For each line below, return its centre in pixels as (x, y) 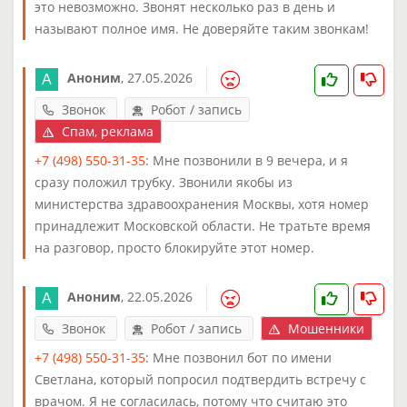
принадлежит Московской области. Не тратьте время (203, 225)
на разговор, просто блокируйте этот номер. (174, 247)
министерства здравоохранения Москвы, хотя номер (202, 203)
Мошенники (324, 328)
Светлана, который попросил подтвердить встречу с (200, 379)
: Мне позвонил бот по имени (238, 357)
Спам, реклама (106, 131)
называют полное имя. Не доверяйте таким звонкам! (202, 28)
